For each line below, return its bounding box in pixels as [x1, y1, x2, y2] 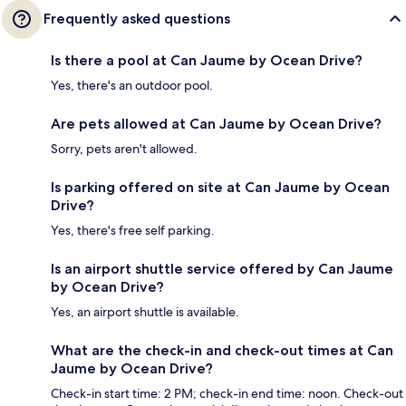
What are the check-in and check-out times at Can [51, 342, 393, 360]
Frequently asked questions [43, 10, 230, 28]
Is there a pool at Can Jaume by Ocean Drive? [51, 52, 362, 70]
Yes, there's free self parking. [51, 222, 215, 239]
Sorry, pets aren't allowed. [51, 140, 198, 158]
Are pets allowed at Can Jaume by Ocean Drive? [51, 115, 382, 133]
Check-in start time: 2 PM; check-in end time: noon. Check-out [51, 385, 403, 402]
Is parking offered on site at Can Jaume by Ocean [51, 179, 390, 197]
